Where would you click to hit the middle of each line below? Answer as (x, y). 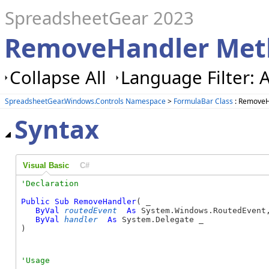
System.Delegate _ (160, 220)
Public (35, 202)
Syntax (57, 129)
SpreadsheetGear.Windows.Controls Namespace (85, 101)
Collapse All (58, 77)
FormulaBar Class (203, 101)
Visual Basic (46, 165)
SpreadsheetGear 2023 (99, 18)
